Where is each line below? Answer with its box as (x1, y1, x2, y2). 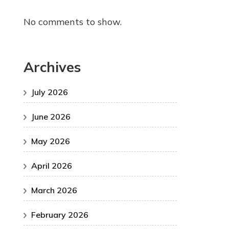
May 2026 (31, 136, 70, 147)
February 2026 (31, 210, 88, 220)
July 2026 (31, 87, 68, 98)
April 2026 (31, 161, 72, 171)
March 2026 (31, 185, 77, 196)
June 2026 (31, 111, 71, 122)
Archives (24, 58, 81, 76)
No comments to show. (24, 15, 122, 28)
